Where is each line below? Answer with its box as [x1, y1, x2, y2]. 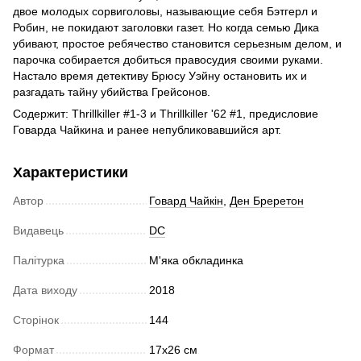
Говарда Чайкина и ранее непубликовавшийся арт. [13, 123, 281, 137]
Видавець [13, 224, 64, 238]
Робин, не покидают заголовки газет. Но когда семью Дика [13, 21, 319, 35]
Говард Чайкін [149, 194, 223, 208]
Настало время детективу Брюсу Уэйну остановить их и [13, 69, 307, 83]
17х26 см [149, 343, 197, 357]
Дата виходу [13, 284, 77, 297]
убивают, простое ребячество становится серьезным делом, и [13, 37, 342, 51]
